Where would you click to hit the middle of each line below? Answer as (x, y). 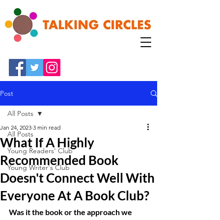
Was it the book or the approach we (71, 212)
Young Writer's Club (39, 167)
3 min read (47, 127)
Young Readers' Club (40, 151)
